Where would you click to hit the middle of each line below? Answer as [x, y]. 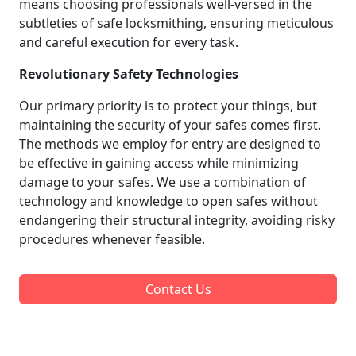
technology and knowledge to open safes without [168, 201]
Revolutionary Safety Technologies [129, 74]
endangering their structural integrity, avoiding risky [177, 220]
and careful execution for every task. [129, 42]
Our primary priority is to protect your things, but [168, 105]
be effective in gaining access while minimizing [159, 163]
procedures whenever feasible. [112, 239]
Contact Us [178, 289]
